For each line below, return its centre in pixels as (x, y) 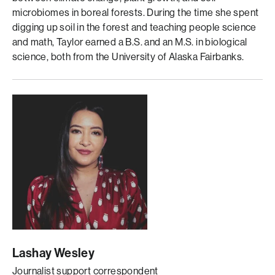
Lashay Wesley (54, 253)
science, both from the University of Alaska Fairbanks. (128, 57)
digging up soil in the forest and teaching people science (134, 27)
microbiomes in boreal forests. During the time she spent (136, 13)
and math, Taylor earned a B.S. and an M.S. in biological (130, 42)
